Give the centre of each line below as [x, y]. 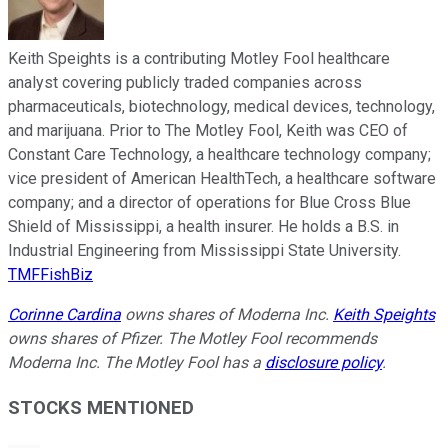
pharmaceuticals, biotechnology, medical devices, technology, [221, 107]
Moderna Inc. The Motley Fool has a [136, 363]
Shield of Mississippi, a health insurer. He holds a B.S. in [203, 227]
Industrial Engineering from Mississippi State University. [204, 251]
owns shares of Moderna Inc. [227, 315]
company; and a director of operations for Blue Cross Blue [209, 203]
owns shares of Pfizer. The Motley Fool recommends [192, 339]
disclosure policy [323, 363]
